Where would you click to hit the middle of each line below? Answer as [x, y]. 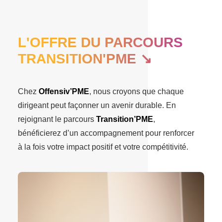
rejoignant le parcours [57, 119]
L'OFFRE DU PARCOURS [100, 42]
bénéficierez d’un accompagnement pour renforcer [106, 133]
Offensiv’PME [64, 91]
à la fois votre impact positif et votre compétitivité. [103, 147]
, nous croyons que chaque [137, 91]
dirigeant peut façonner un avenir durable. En [97, 105]
